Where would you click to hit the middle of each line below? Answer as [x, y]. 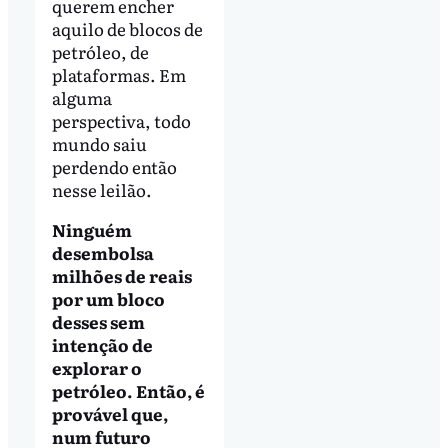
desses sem [98, 321]
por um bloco [108, 298]
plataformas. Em [118, 74]
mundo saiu [99, 143]
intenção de [102, 344]
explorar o [96, 367]
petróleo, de [100, 51]
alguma [81, 97]
